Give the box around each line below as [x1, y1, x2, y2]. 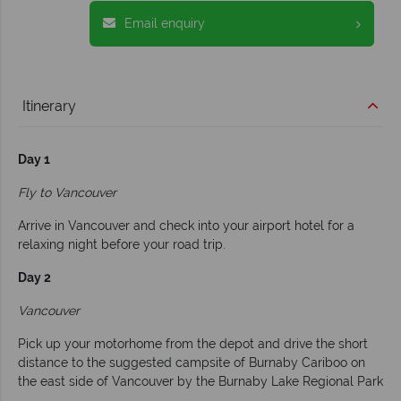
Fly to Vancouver [18, 185, 116, 200]
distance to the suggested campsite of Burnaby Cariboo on [18, 355, 365, 371]
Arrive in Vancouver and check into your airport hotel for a [18, 218, 354, 234]
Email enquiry [124, 16, 205, 31]
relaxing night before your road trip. [18, 237, 226, 252]
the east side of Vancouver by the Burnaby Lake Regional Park [18, 374, 383, 389]
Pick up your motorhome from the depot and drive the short [18, 337, 368, 352]
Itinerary [22, 98, 76, 115]
